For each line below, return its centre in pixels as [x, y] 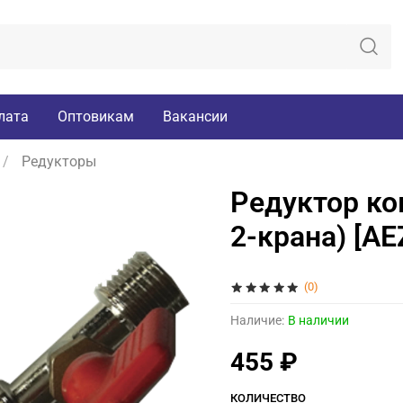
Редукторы [59, 162]
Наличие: [257, 320]
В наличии [318, 320]
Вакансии [195, 116]
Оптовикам [96, 116]
